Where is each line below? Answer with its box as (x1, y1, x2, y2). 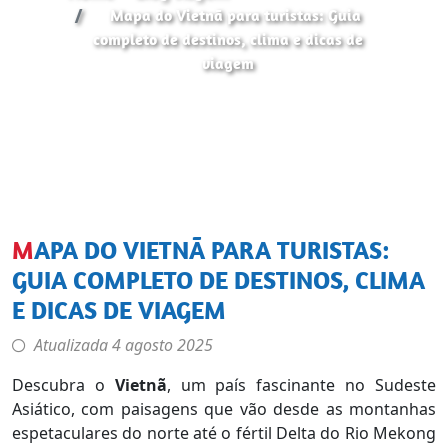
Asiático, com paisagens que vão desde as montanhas (12, 397, 436, 420)
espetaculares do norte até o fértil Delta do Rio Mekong (12, 421, 436, 444)
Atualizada (34, 333, 112, 356)
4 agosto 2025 (112, 333, 213, 356)
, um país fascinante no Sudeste (166, 373, 437, 396)
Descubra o (12, 373, 115, 396)
